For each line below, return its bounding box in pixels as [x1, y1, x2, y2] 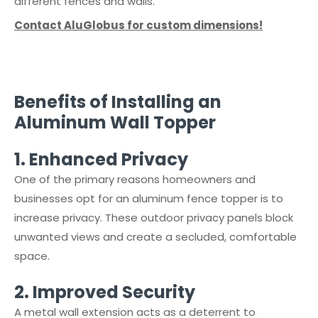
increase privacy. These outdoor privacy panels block [14, 210, 293, 225]
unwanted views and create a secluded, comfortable [14, 229, 297, 244]
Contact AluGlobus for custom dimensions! [14, 18, 263, 33]
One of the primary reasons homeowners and [14, 172, 256, 187]
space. [14, 248, 50, 263]
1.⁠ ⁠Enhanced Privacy [14, 148, 188, 171]
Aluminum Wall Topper [14, 111, 216, 134]
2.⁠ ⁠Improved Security [14, 280, 195, 304]
